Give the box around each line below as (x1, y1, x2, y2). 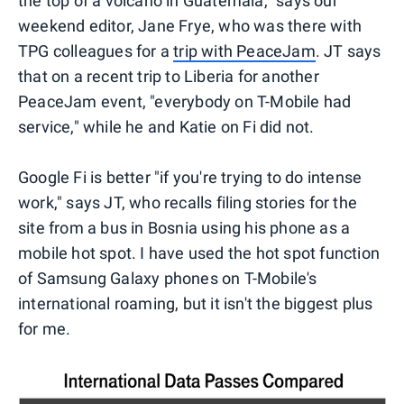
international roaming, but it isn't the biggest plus (18, 293, 373, 313)
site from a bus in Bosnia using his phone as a (18, 217, 351, 237)
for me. (18, 318, 71, 338)
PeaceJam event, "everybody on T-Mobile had (18, 91, 352, 111)
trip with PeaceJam (173, 41, 316, 60)
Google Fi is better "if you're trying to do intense (18, 167, 363, 187)
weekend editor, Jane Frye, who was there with (18, 15, 363, 35)
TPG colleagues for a (18, 41, 174, 60)
